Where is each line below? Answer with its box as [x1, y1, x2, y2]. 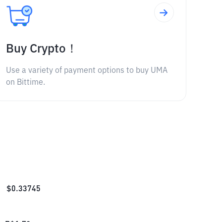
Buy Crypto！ [5, 43, 78, 55]
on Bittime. [5, 79, 45, 87]
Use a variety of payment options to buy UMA [5, 67, 167, 75]
